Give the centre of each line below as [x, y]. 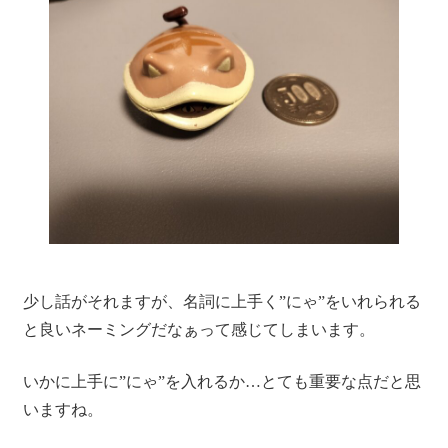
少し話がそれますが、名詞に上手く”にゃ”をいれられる [221, 302]
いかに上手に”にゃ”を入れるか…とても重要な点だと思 [221, 382]
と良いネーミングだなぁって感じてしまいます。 [198, 330]
